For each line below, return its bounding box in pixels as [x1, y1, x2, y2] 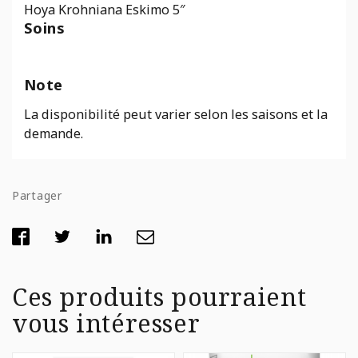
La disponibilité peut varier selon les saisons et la [24, 105, 328, 123]
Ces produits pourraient [12, 280, 307, 314]
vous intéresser [12, 306, 201, 340]
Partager [12, 187, 62, 203]
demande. [24, 124, 83, 142]
